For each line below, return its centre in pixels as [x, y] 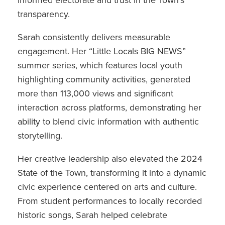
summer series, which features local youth [100, 65]
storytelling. [40, 136]
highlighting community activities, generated [104, 79]
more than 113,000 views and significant [95, 93]
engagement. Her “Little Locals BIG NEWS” [102, 51]
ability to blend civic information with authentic [108, 122]
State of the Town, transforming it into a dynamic [112, 173]
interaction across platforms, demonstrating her [109, 107]
